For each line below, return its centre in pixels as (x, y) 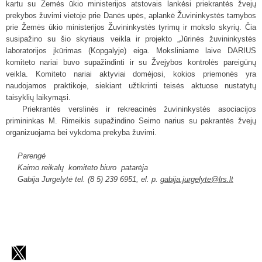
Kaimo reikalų (41, 168)
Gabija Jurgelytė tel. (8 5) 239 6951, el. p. (89, 179)
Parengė (32, 156)
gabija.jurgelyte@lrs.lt (197, 179)
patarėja (135, 168)
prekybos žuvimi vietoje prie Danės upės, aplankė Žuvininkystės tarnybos (131, 15)
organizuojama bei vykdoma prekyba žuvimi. (81, 132)
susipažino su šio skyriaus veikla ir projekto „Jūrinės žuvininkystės (131, 39)
